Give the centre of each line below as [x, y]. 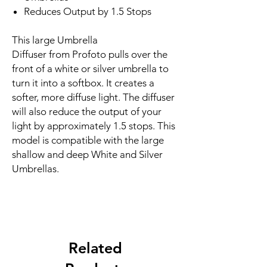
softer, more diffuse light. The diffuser [93, 97]
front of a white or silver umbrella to [90, 69]
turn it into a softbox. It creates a [83, 83]
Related [95, 248]
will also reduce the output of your [87, 111]
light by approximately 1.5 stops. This [94, 126]
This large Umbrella [55, 40]
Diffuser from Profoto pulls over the [90, 54]
